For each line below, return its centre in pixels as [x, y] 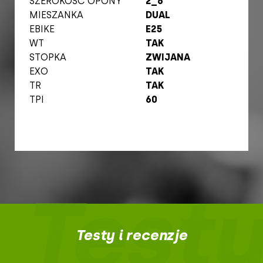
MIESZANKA [56, 15]
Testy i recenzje [131, 235]
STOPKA [48, 57]
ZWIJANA [168, 57]
